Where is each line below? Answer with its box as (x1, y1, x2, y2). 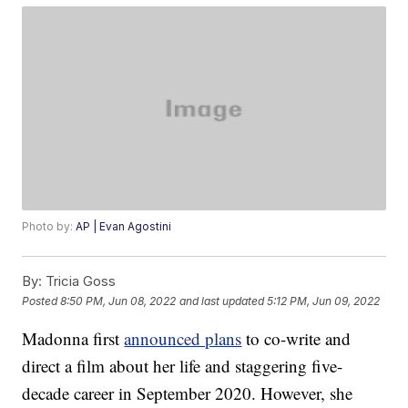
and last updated (179, 293, 265, 308)
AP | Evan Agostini (76, 219, 172, 234)
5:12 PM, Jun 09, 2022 (267, 293, 381, 308)
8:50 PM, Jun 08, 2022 (60, 293, 177, 308)
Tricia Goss (42, 272, 117, 291)
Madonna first (22, 327, 125, 351)
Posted (22, 293, 61, 308)
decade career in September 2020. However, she (22, 382, 353, 405)
